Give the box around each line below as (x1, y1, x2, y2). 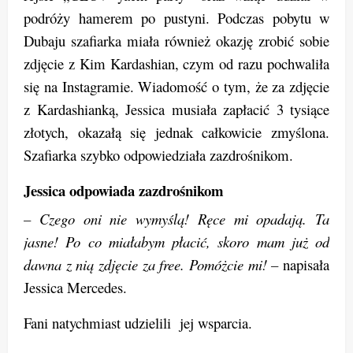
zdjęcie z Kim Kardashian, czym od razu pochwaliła (24, 54, 329, 74)
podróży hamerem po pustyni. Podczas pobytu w (24, 8, 329, 28)
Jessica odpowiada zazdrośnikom (24, 180, 224, 202)
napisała (278, 255, 330, 275)
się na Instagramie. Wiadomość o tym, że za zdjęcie (24, 76, 329, 97)
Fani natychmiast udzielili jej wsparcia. (24, 313, 252, 333)
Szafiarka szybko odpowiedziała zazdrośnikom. (24, 145, 293, 165)
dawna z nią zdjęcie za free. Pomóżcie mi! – (24, 255, 279, 275)
